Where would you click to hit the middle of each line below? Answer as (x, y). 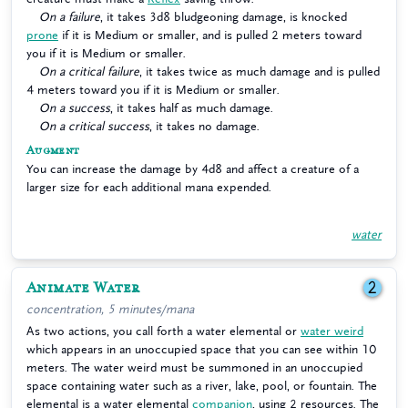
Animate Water (83, 288)
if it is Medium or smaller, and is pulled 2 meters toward (210, 35)
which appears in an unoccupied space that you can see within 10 (201, 349)
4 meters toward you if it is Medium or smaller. (153, 90)
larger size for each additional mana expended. (149, 187)
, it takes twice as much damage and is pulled (260, 71)
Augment (53, 151)
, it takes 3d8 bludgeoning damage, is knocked (224, 17)
